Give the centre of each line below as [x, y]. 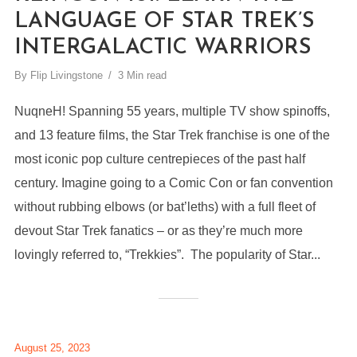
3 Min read [142, 75]
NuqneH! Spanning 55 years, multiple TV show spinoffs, [172, 111]
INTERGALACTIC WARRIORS [162, 48]
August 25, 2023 [52, 348]
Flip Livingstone [66, 75]
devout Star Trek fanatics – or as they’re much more [158, 231]
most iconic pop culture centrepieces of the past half [159, 159]
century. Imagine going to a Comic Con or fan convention [173, 183]
